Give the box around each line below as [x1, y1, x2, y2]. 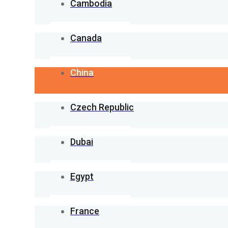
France [70, 206, 99, 217]
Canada [70, 33, 102, 44]
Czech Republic [70, 102, 134, 113]
